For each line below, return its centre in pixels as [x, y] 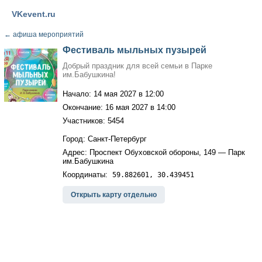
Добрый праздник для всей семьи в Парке [137, 66]
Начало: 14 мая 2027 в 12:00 [113, 94]
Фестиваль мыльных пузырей [134, 50]
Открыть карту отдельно [113, 195]
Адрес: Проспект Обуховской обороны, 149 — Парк [154, 152]
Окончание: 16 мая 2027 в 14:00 [119, 107]
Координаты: [87, 175]
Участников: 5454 [93, 121]
